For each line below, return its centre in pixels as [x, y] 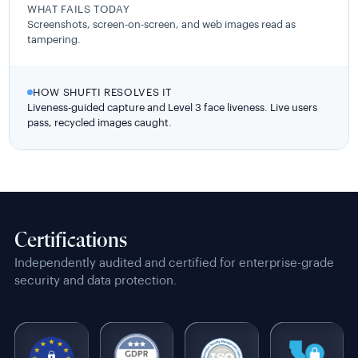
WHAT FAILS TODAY [79, 9]
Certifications [71, 241]
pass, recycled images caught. [100, 122]
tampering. [54, 39]
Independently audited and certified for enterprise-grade [174, 263]
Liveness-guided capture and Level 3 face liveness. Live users [173, 107]
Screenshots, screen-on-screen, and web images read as [162, 24]
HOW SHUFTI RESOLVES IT [103, 92]
